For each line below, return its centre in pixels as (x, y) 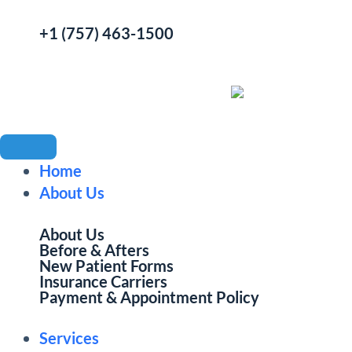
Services (69, 337)
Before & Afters (94, 249)
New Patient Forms (106, 265)
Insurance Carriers (103, 281)
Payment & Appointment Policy (149, 297)
